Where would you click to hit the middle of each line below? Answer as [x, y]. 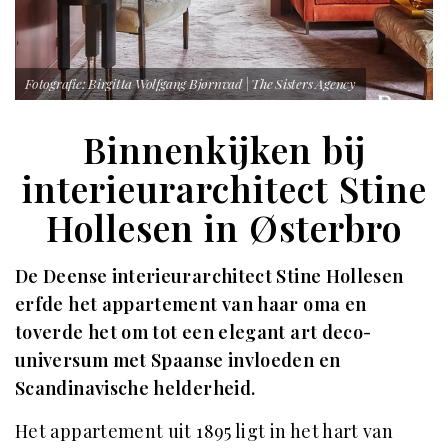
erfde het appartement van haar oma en [191, 304]
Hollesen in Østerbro [224, 227]
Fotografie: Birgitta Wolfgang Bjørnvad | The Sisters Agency [190, 83]
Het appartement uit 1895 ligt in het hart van [204, 431]
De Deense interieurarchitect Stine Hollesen [209, 276]
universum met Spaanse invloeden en [178, 360]
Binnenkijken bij [224, 149]
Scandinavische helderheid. [137, 388]
